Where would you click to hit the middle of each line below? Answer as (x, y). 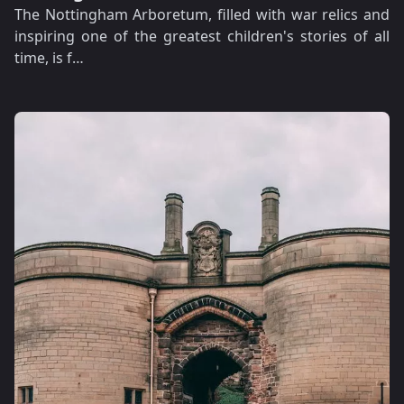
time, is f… (49, 58)
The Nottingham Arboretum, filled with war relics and (202, 14)
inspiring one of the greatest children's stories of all (202, 36)
